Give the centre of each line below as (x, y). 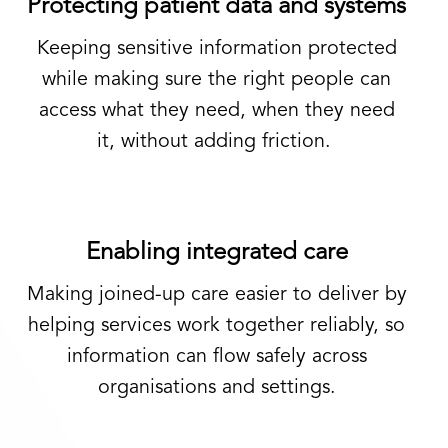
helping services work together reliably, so (216, 326)
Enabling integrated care (216, 253)
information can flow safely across (216, 357)
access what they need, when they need (216, 111)
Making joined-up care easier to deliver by (216, 295)
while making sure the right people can (216, 80)
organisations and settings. (216, 388)
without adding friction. (225, 142)
